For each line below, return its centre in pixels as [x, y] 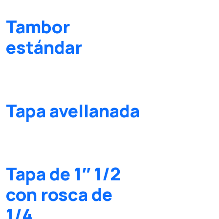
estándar [44, 47]
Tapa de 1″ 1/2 [63, 174]
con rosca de [59, 195]
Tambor [38, 26]
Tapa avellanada [73, 110]
